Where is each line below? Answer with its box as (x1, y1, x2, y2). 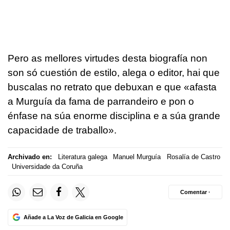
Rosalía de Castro (166, 152, 220, 161)
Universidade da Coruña (11, 162, 83, 170)
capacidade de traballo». (8, 125, 117, 136)
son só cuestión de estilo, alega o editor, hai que (8, 67, 220, 79)
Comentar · (180, 188, 210, 195)
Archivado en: (8, 152, 52, 161)
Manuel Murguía (113, 152, 161, 161)
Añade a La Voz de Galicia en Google (23, 214, 123, 220)
